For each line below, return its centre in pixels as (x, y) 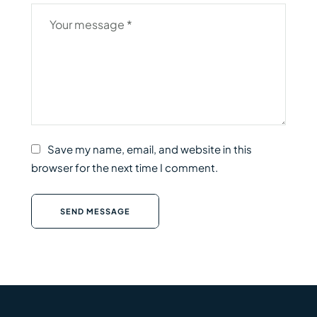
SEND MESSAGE (95, 211)
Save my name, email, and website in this (150, 149)
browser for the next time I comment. (125, 167)
